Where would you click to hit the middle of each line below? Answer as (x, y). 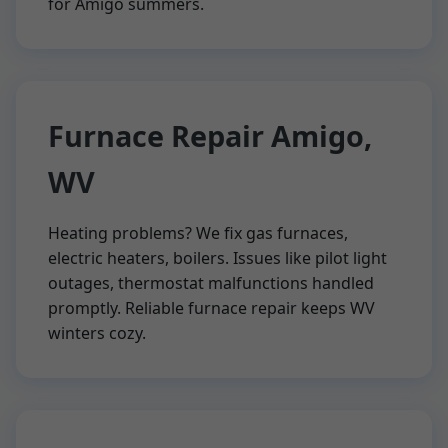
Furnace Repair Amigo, (210, 135)
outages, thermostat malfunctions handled (211, 283)
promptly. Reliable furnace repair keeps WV (211, 308)
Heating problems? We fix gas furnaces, (198, 233)
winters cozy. (97, 333)
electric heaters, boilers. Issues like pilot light (217, 258)
